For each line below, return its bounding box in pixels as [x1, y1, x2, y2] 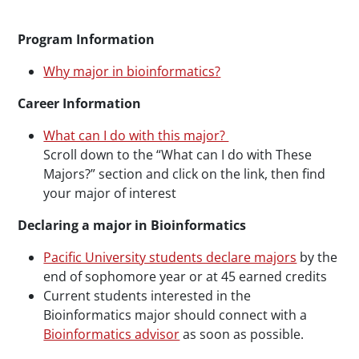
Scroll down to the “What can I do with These [43, 146, 313, 164]
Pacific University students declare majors [43, 248, 297, 267]
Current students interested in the [43, 287, 252, 305]
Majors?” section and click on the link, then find [43, 165, 326, 184]
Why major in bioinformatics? [43, 63, 221, 81]
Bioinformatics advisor [43, 325, 180, 344]
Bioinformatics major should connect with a [43, 306, 308, 325]
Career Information [18, 95, 142, 113]
